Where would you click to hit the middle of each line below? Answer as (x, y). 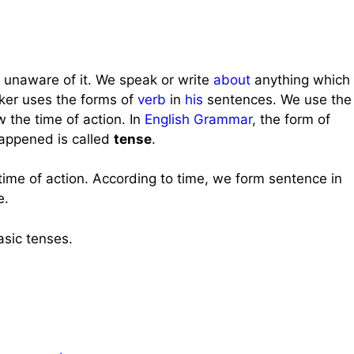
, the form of (291, 119)
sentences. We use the (277, 99)
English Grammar (198, 119)
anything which (300, 79)
